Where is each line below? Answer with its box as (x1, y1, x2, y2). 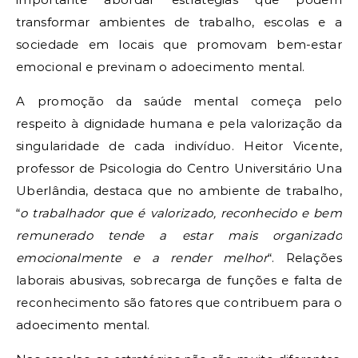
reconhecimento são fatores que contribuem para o (16, 294, 342, 310)
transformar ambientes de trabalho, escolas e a (16, 14, 342, 30)
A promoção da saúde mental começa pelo (16, 93, 342, 109)
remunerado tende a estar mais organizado (16, 227, 342, 243)
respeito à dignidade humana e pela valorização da (16, 115, 342, 131)
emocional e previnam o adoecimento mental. (16, 58, 308, 74)
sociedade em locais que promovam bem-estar (16, 36, 342, 52)
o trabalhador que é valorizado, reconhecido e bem (20, 205, 342, 221)
